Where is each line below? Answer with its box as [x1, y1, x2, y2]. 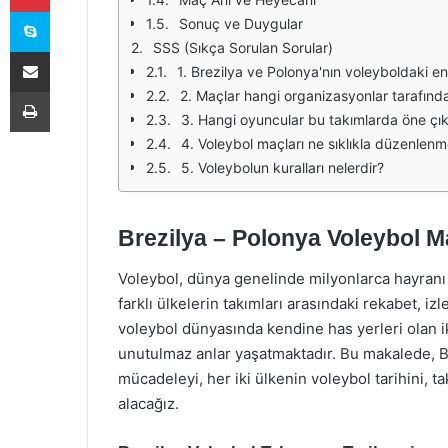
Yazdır [49, 83, 87, 99]
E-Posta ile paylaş [49, 43, 88, 59]
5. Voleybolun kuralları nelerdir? [181, 159, 384, 176]
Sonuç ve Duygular [179, 15, 303, 32]
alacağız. [118, 393, 179, 413]
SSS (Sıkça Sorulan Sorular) [153, 39, 333, 56]
